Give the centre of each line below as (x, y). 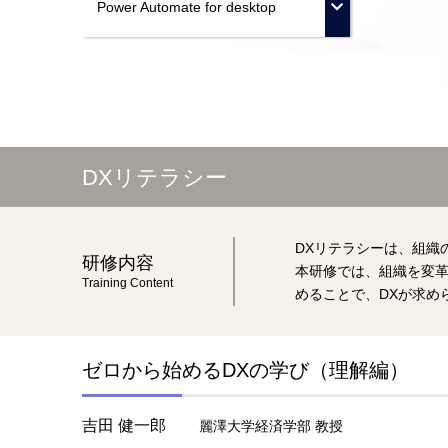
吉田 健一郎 (124, 425)
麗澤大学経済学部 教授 (271, 426)
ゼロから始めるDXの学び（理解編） (245, 370)
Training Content (127, 283)
